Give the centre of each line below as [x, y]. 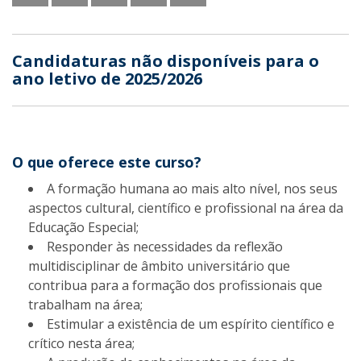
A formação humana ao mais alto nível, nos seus [192, 189]
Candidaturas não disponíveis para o [166, 61]
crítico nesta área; [81, 343]
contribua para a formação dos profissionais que [175, 285]
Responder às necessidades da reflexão [165, 247]
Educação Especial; [83, 227]
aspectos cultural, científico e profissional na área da [186, 208]
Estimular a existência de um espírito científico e [191, 324]
